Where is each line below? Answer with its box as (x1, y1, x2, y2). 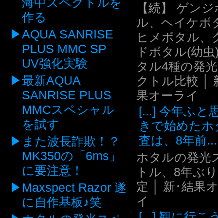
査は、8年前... (139, 133, 217, 147)
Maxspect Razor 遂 (22, 181, 127, 195)
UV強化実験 (22, 56, 88, 71)
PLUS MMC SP (22, 42, 107, 56)
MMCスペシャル (22, 103, 115, 117)
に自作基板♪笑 (22, 195, 102, 209)
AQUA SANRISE (22, 27, 113, 41)
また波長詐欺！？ (22, 134, 120, 148)
